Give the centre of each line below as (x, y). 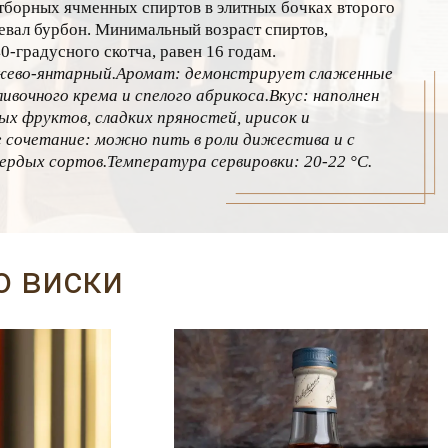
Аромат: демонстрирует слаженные (254, 74)
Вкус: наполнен (324, 96)
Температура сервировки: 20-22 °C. (239, 162)
